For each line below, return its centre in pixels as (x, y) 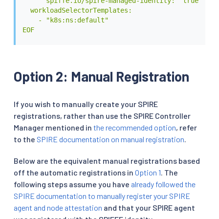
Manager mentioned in (54, 127)
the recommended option (135, 127)
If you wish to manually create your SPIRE (86, 104)
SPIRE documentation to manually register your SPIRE (102, 196)
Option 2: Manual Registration (101, 76)
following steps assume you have (72, 184)
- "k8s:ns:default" (65, 20)
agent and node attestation (58, 207)
